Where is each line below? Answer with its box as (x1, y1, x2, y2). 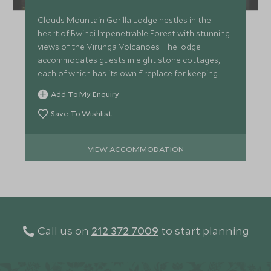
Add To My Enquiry (51, 89, 120, 99)
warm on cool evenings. (38, 81, 127, 92)
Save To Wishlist (51, 108, 113, 118)
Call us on (35, 223, 91, 238)
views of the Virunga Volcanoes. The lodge (38, 41, 201, 52)
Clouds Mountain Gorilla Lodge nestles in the (38, 15, 212, 25)
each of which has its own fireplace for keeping (38, 68, 218, 79)
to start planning (161, 223, 249, 238)
